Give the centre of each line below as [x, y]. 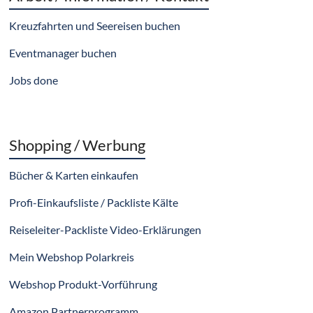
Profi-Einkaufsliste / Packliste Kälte [94, 202]
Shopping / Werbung [78, 145]
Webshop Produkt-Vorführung [83, 284]
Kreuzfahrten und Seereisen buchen [95, 26]
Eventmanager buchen [63, 53]
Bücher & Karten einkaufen [74, 175]
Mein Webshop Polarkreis [72, 257]
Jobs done [34, 80]
